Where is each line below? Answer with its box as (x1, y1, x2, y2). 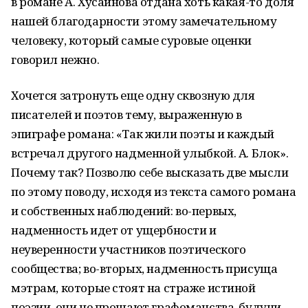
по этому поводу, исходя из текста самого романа (11, 184, 296, 199)
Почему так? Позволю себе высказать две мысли (11, 164, 289, 180)
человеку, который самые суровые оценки (11, 32, 252, 48)
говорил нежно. (11, 52, 100, 67)
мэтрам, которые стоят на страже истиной (11, 280, 256, 296)
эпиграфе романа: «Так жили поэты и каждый (11, 126, 274, 142)
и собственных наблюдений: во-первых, (11, 203, 236, 219)
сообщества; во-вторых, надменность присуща (11, 261, 278, 276)
